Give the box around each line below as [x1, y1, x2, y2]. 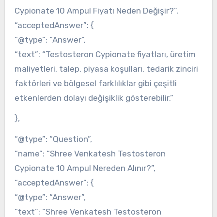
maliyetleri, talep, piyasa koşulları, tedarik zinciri [14, 63, 198, 74]
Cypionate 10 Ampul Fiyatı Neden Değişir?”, [14, 5, 178, 15]
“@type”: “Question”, [14, 134, 92, 144]
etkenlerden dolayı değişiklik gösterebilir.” [14, 93, 173, 103]
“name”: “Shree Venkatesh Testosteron [14, 149, 166, 159]
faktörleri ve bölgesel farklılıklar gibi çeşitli [14, 78, 177, 88]
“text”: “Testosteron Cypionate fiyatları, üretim [14, 49, 196, 59]
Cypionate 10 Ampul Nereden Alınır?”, [14, 163, 155, 173]
